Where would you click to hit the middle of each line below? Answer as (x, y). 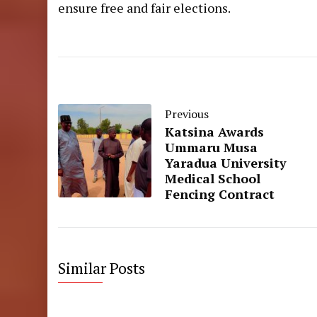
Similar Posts (102, 268)
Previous (187, 114)
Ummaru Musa (212, 147)
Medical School (213, 178)
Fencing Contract (220, 194)
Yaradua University (226, 163)
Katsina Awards (215, 132)
